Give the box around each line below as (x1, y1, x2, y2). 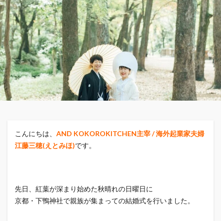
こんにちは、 (15, 129, 56, 138)
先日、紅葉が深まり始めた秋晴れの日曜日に (15, 184, 153, 193)
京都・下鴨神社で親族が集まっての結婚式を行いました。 (15, 196, 194, 205)
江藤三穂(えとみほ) (15, 141, 75, 149)
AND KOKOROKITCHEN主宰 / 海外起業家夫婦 (56, 129, 204, 138)
